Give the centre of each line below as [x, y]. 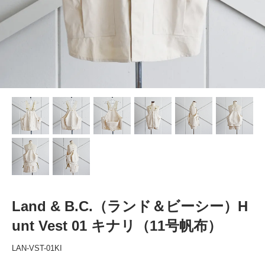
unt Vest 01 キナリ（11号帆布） [117, 225]
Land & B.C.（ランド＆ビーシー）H [130, 206]
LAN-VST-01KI [37, 248]
